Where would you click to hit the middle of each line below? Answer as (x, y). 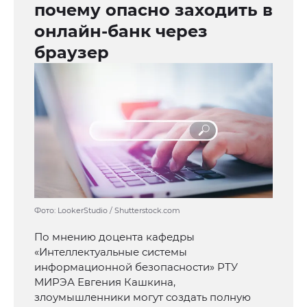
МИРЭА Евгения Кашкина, (105, 282)
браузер (72, 53)
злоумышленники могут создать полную (143, 297)
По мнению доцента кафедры (114, 237)
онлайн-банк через (121, 32)
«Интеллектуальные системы (111, 252)
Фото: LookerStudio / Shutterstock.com (107, 211)
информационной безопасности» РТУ (136, 267)
